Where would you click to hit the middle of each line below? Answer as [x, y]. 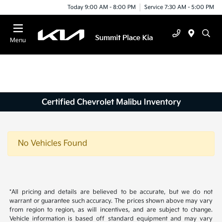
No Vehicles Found [53, 144]
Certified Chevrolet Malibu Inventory [111, 102]
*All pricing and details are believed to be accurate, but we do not [111, 192]
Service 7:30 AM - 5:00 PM [179, 7]
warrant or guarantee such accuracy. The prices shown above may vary [111, 201]
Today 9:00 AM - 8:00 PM [102, 7]
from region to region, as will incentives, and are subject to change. [111, 210]
